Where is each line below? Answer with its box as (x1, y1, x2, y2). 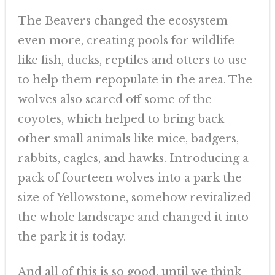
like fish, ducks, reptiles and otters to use (17, 53, 247, 67)
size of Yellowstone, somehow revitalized (17, 191, 251, 204)
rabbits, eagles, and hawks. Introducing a (17, 152, 249, 165)
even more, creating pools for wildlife (17, 34, 234, 47)
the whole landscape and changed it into (17, 211, 249, 224)
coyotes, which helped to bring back (17, 112, 224, 126)
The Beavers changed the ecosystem (17, 14, 228, 28)
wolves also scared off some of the (17, 93, 212, 106)
